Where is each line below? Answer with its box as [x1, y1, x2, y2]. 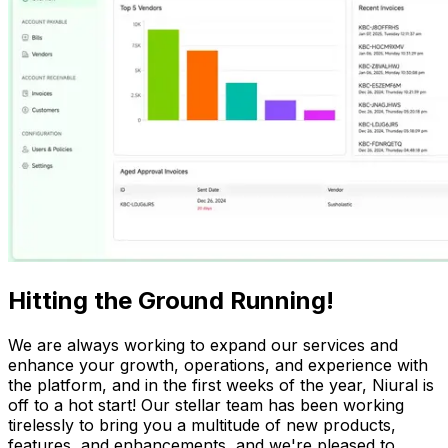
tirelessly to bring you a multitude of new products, [8, 415, 396, 436]
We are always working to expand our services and [8, 335, 398, 356]
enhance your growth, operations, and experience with [8, 355, 428, 376]
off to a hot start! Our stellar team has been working [8, 395, 404, 416]
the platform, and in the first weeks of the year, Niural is [8, 375, 434, 396]
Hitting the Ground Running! [8, 286, 334, 316]
